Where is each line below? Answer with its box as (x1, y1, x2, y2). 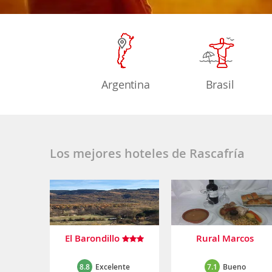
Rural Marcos (195, 231, 256, 245)
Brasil (205, 77, 234, 92)
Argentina (101, 77, 150, 92)
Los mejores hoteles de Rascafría (50, 145, 245, 161)
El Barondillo (65, 231, 122, 245)
